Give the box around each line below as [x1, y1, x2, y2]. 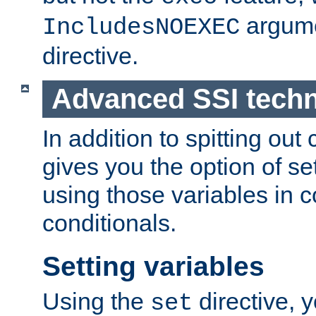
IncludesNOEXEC [42, 14, 240, 42]
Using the [42, 287, 150, 315]
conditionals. [42, 209, 176, 236]
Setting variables [42, 251, 265, 282]
